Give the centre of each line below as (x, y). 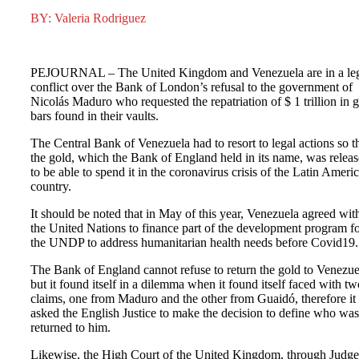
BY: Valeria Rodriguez (88, 18)
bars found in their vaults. (95, 115)
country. (51, 186)
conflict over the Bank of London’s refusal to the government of (192, 87)
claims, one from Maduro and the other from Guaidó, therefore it (193, 298)
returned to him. (71, 327)
